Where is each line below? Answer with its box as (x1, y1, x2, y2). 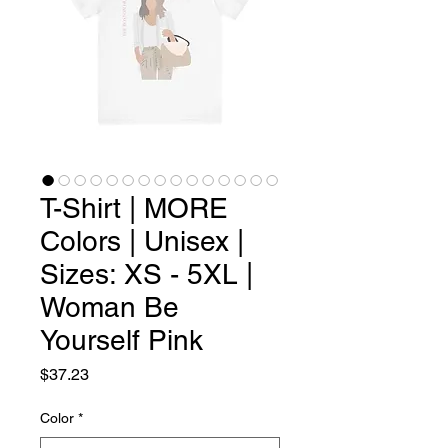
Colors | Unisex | (40, 225, 244, 258)
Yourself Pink (40, 324, 203, 357)
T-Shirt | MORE (40, 192, 228, 225)
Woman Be (40, 291, 179, 324)
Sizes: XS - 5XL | (40, 258, 253, 291)
